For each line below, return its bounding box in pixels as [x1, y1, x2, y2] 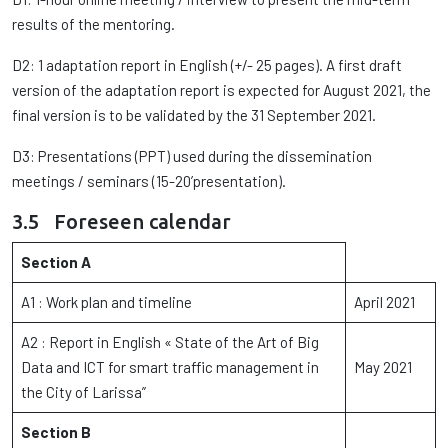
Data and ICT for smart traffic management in [20, 358, 319, 376]
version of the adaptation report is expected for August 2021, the [12, 81, 431, 99]
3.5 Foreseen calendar [12, 210, 236, 233]
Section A [20, 253, 91, 271]
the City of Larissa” [20, 383, 146, 401]
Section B [20, 423, 91, 441]
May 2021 [353, 358, 412, 376]
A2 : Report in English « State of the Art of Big [20, 333, 319, 351]
